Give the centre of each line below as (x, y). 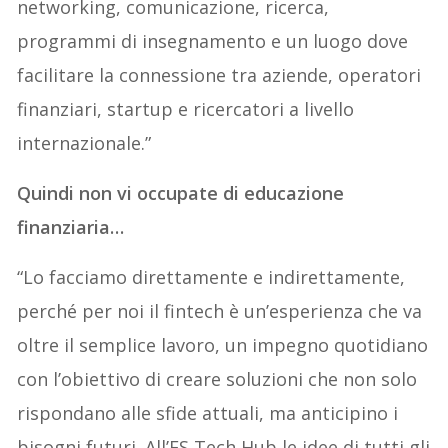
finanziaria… (71, 227)
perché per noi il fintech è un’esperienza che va (220, 311)
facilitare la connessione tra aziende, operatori (219, 75)
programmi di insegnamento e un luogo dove (213, 41)
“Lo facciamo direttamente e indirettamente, (211, 277)
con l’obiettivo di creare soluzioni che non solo (217, 379)
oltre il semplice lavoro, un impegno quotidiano (223, 345)
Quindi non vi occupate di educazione (181, 193)
